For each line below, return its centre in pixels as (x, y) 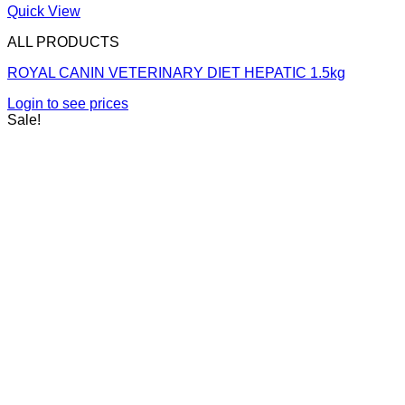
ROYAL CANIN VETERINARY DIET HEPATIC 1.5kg (176, 73)
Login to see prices (68, 104)
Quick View (44, 12)
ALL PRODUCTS (63, 42)
